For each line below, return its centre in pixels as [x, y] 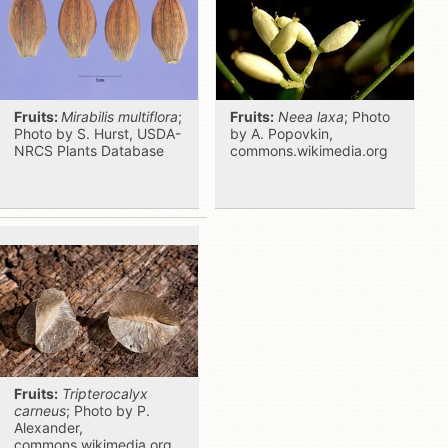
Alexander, [48, 427]
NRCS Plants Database [89, 150]
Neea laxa [311, 116]
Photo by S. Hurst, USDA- [97, 133]
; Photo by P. [108, 410]
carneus [40, 410]
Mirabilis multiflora [119, 116]
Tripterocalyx [105, 393]
